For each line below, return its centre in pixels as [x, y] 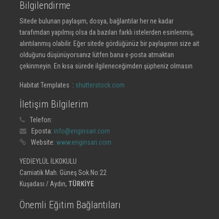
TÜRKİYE [81, 184]
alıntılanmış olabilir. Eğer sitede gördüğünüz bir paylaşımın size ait [109, 44]
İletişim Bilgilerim [54, 104]
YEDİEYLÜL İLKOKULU [48, 161]
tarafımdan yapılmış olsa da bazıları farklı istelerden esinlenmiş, [107, 32]
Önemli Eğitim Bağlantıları [70, 205]
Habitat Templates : [47, 85]
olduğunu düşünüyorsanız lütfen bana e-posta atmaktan [97, 55]
